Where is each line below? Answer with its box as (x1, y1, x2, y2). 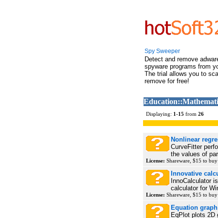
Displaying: (146, 111, 173, 117)
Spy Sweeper (145, 48, 180, 54)
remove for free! (145, 77, 189, 85)
